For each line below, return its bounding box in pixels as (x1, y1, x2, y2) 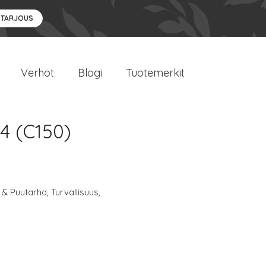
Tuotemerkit (126, 65, 185, 80)
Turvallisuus (51, 186, 99, 198)
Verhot (21, 65, 54, 80)
